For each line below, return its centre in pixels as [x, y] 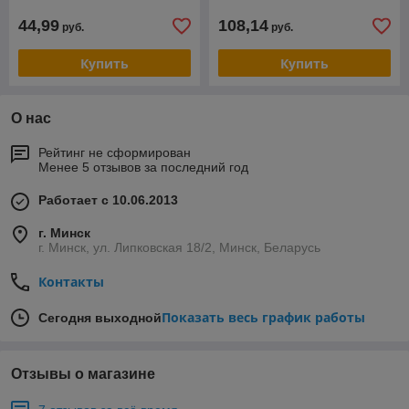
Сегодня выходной [100, 318]
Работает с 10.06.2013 [108, 200]
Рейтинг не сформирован [115, 153]
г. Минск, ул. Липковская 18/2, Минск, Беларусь [179, 248]
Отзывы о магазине [83, 374]
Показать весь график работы [263, 318]
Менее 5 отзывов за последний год [143, 168]
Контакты [71, 282]
